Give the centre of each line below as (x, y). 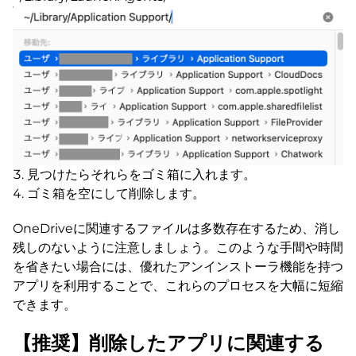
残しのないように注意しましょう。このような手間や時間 (178, 248)
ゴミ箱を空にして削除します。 (116, 194)
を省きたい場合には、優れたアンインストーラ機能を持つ (178, 267)
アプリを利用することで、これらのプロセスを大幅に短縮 (178, 286)
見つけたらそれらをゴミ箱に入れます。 (141, 175)
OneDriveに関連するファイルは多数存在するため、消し (176, 229)
